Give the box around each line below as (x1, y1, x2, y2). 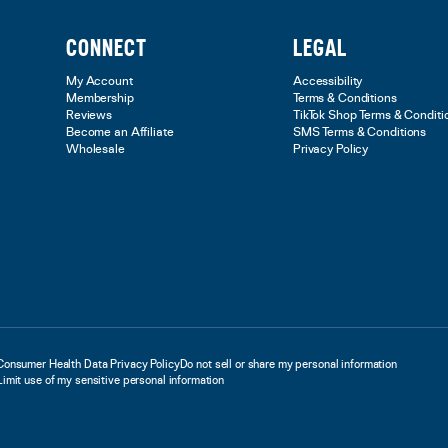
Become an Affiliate (66, 126, 174, 139)
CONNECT (66, 37, 147, 61)
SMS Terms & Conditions (293, 126, 427, 139)
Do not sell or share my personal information (179, 358, 397, 370)
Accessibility (293, 75, 363, 88)
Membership (66, 92, 134, 105)
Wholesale (66, 143, 125, 156)
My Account (66, 75, 133, 88)
